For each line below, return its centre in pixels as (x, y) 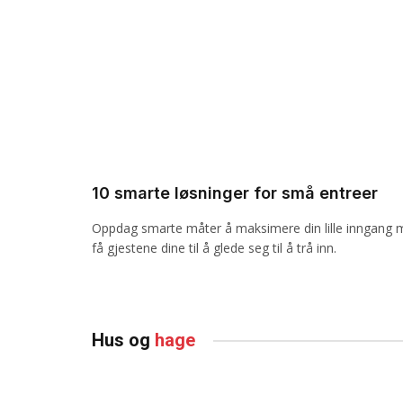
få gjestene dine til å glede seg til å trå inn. (214, 248)
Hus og (123, 340)
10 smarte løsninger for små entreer (235, 193)
